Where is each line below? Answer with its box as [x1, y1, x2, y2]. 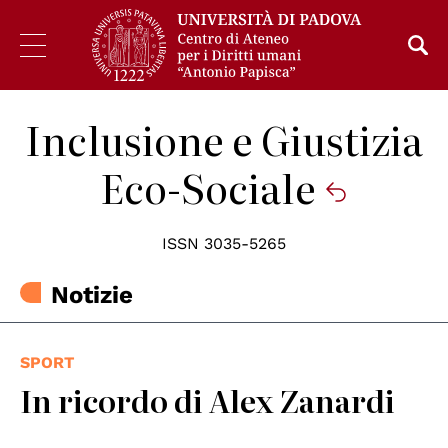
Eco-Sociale [100, 157, 324, 216]
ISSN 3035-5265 [162, 234, 286, 253]
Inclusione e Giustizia [25, 109, 423, 168]
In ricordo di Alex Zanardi [20, 378, 395, 423]
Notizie [51, 281, 134, 310]
